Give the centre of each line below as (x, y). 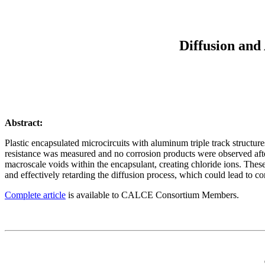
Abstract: (24, 122)
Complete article (35, 195)
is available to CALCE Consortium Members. (152, 195)
